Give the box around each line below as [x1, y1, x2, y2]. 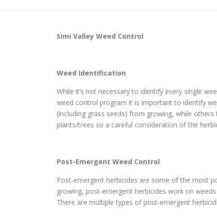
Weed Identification [57, 68, 126, 78]
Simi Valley [57, 31, 94, 41]
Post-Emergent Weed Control [57, 157, 160, 167]
